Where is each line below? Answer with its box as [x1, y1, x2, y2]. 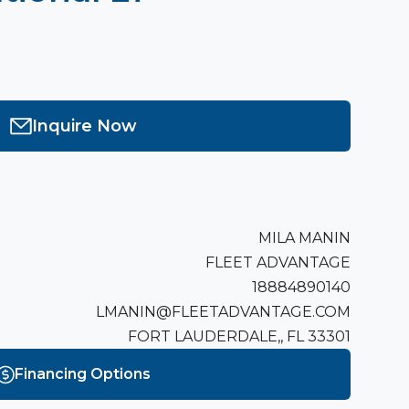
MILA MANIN [258, 228, 351, 246]
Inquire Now [31, 115, 137, 136]
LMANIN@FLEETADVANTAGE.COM [96, 302, 351, 320]
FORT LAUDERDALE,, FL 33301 [308, 327, 351, 345]
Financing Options [14, 365, 151, 383]
